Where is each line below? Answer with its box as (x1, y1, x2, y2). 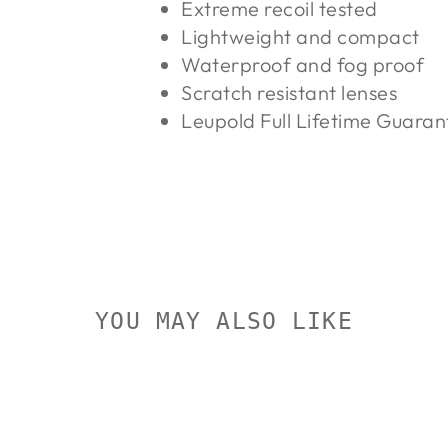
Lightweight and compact (181, 24, 420, 50)
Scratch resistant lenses (181, 80, 398, 106)
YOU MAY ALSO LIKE (95, 308, 353, 335)
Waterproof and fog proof (181, 52, 425, 78)
